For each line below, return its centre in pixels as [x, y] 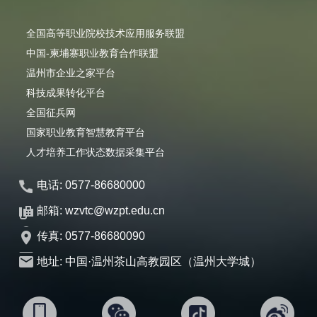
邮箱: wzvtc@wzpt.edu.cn [101, 211]
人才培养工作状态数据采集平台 [96, 152]
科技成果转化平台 [66, 93]
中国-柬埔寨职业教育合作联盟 [93, 53]
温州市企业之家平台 [71, 73]
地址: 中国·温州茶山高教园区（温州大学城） [149, 262]
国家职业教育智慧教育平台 [86, 133]
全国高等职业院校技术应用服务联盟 [106, 34]
